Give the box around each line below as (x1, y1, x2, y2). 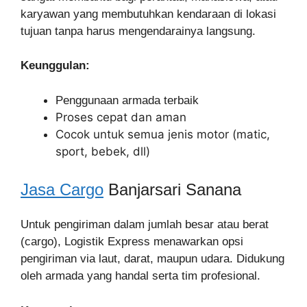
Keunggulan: (21, 59, 90, 72)
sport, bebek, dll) (56, 144, 150, 158)
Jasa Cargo (21, 180, 103, 199)
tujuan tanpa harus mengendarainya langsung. (21, 24, 256, 38)
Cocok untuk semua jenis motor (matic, (56, 127, 270, 141)
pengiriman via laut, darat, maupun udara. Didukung (21, 252, 284, 265)
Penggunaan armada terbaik (56, 93, 199, 107)
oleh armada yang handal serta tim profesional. (21, 269, 260, 282)
